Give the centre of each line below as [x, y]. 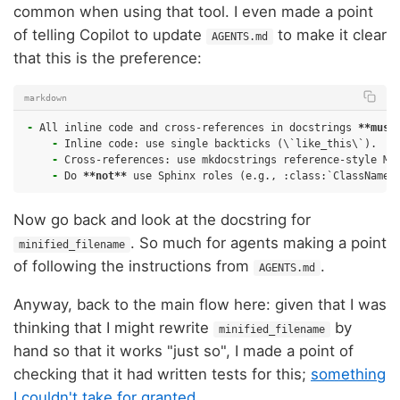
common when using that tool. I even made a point [193, 12]
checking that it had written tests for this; [162, 374]
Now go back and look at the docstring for [162, 220]
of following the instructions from [133, 267]
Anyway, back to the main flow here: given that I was [200, 304]
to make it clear [330, 35]
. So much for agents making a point [258, 243]
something [348, 374]
